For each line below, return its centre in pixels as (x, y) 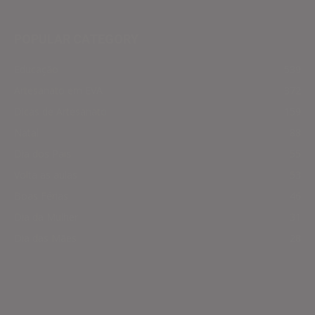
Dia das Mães (45, 238)
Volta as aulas (46, 175)
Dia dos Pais (43, 154)
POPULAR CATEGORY (76, 39)
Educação (36, 69)
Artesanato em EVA (58, 90)
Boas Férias (41, 196)
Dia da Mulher (46, 217)
